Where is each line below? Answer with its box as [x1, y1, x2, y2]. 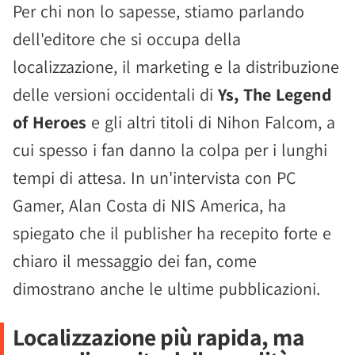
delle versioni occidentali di [13, 83, 218, 105]
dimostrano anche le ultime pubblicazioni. [13, 277, 320, 300]
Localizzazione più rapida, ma [12, 322, 305, 352]
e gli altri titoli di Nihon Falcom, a [86, 111, 335, 133]
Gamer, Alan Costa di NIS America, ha [13, 194, 286, 216]
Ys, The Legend [218, 83, 332, 105]
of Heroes [13, 111, 86, 133]
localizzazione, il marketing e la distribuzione [13, 55, 339, 78]
